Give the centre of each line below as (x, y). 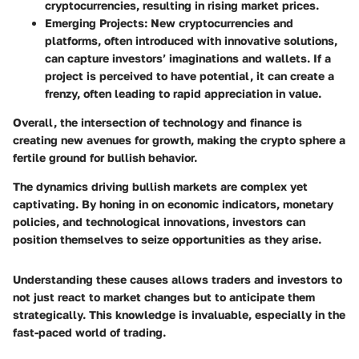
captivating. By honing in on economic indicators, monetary (173, 204)
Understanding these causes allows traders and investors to (177, 280)
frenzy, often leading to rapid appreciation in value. (183, 94)
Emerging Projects (95, 23)
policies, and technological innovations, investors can (159, 222)
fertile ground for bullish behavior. (105, 158)
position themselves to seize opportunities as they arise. (167, 240)
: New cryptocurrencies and (219, 23)
